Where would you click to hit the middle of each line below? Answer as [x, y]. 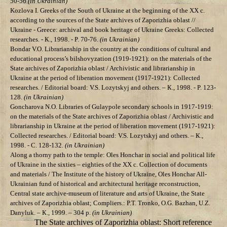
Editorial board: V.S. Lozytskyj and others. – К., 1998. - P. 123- [129, 88]
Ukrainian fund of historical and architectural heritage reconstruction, [105, 184]
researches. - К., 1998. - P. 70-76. [55, 40]
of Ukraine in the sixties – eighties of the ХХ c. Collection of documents [109, 165]
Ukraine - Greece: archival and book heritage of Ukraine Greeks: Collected [112, 30]
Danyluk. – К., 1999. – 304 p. [50, 213]
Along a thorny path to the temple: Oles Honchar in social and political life [113, 155]
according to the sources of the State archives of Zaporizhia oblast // [103, 20]
